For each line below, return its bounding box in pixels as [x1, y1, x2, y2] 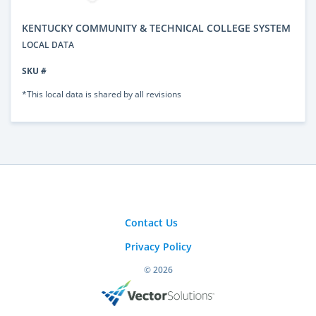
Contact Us [124, 215, 178, 229]
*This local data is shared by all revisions [22, 87, 181, 99]
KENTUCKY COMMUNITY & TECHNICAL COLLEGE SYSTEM [22, 20, 291, 35]
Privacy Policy [124, 239, 192, 253]
